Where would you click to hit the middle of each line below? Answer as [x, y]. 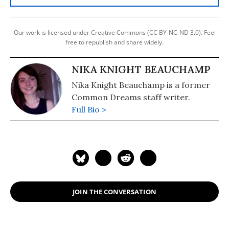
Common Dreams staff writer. [131, 97]
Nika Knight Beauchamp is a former [141, 85]
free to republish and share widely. [114, 42]
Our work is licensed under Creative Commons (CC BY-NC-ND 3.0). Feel [114, 32]
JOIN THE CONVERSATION [114, 191]
